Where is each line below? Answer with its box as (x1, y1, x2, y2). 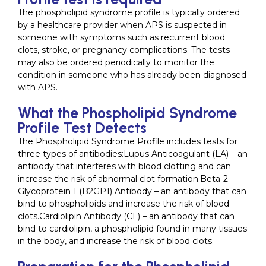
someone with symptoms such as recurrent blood (18, 32, 225, 43)
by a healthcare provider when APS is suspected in (18, 20, 227, 30)
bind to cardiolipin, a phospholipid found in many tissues (18, 223, 247, 234)
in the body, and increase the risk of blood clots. (18, 236, 214, 246)
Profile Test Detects (18, 119, 147, 137)
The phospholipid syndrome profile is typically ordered (18, 7, 240, 18)
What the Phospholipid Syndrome (18, 104, 237, 122)
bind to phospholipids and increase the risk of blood (18, 198, 229, 209)
